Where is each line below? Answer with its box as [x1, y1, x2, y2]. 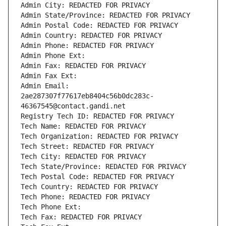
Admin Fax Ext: [21, 72, 77, 80]
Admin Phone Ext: [21, 51, 85, 60]
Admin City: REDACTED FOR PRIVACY [21, 1, 150, 10]
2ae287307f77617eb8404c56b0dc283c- [21, 92, 154, 100]
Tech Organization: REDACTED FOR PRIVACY [21, 132, 178, 141]
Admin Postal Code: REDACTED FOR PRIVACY [21, 21, 178, 30]
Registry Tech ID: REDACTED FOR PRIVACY [21, 112, 174, 121]
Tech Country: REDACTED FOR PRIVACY [21, 183, 158, 191]
